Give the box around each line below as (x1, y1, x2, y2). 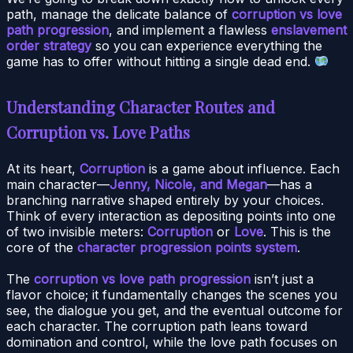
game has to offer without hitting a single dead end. (6, 53, 314, 69)
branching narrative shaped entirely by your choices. (6, 191, 324, 208)
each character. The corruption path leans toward (6, 318, 307, 334)
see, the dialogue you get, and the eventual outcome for (6, 302, 343, 318)
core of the (6, 239, 77, 255)
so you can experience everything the (91, 37, 322, 54)
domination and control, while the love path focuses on (6, 333, 337, 350)
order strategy (6, 37, 91, 54)
